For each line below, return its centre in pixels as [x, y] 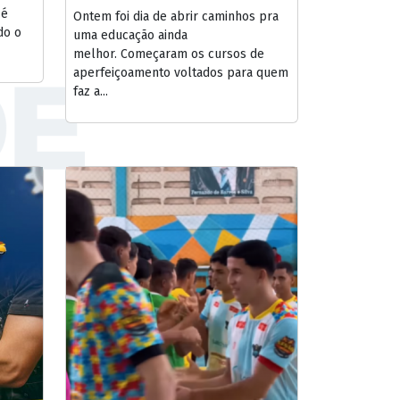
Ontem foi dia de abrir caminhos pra [176, 16]
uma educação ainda [130, 35]
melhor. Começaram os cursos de [169, 54]
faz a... [91, 91]
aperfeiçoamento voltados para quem [181, 72]
